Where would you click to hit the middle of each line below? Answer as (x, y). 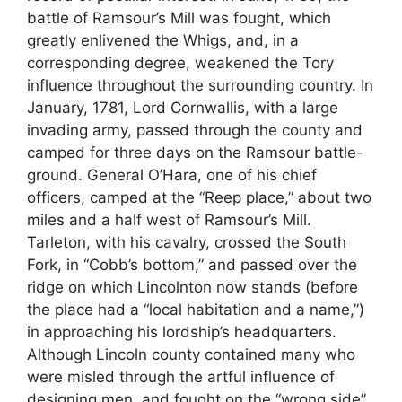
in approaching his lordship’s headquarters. (182, 332)
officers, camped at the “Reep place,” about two (199, 197)
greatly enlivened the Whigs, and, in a (163, 40)
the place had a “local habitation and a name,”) (196, 309)
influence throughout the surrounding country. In (200, 85)
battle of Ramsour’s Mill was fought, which (179, 17)
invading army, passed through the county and (195, 130)
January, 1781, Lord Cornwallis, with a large (183, 107)
